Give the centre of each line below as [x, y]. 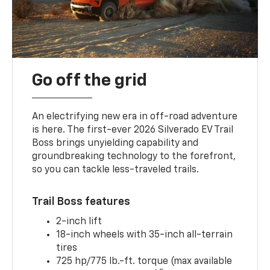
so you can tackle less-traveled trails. [116, 170]
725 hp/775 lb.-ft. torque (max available [144, 261]
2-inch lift [79, 221]
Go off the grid [90, 80]
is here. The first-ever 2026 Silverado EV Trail [133, 130]
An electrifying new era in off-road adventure [135, 117]
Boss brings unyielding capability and [115, 143]
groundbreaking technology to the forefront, [134, 156]
